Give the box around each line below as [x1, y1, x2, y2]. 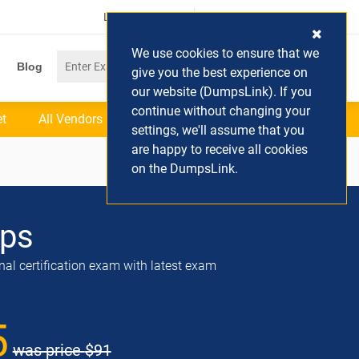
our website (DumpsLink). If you [131, 84, 312, 99]
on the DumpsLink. [131, 161, 238, 176]
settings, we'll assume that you [131, 123, 305, 138]
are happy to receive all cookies [131, 142, 308, 157]
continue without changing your [131, 103, 310, 119]
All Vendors [38, 111, 103, 127]
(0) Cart [215, 10, 256, 23]
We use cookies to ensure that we [131, 46, 319, 61]
